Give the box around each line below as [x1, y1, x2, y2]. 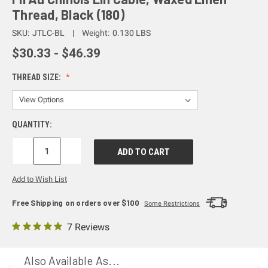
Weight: [81, 28, 109, 38]
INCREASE [66, 145, 105, 156]
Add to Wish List [12, 175, 67, 184]
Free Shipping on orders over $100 [12, 198, 140, 208]
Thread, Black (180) [12, 7, 124, 23]
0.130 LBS [112, 28, 151, 38]
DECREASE [18, 145, 59, 156]
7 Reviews [67, 221, 109, 233]
